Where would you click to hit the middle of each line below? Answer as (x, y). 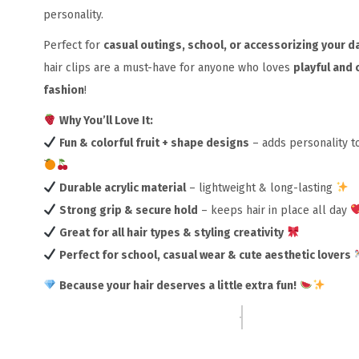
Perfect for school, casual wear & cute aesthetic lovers (205, 255)
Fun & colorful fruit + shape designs (154, 143)
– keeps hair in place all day (274, 210)
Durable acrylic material (122, 188)
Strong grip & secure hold (128, 210)
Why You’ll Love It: (106, 120)
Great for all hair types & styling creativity (171, 232)
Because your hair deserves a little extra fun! (177, 285)
